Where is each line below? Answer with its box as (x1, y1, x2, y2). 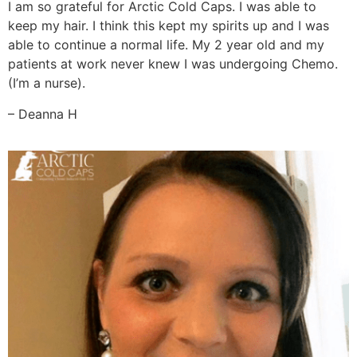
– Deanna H (8, 105, 77, 122)
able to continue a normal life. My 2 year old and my (8, 37, 324, 53)
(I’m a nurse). (8, 75, 85, 92)
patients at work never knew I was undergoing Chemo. (8, 56, 338, 73)
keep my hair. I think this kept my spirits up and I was (8, 18, 329, 34)
